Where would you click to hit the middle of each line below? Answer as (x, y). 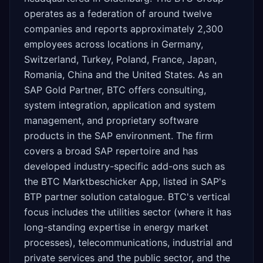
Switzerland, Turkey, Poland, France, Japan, (120, 59)
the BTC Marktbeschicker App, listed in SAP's (125, 181)
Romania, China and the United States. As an (123, 75)
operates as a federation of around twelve (118, 14)
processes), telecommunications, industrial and (128, 242)
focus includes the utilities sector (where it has (128, 212)
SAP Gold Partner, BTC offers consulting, (115, 90)
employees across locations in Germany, (114, 44)
